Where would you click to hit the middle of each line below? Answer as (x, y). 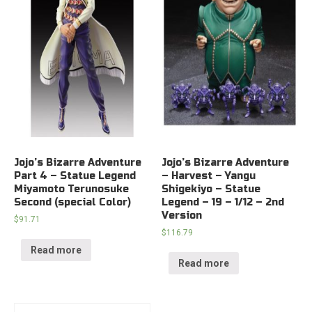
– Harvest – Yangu (209, 176)
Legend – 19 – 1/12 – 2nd (223, 203)
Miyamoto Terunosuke (71, 189)
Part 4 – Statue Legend (75, 176)
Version (182, 216)
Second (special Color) (72, 203)
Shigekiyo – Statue (211, 189)
